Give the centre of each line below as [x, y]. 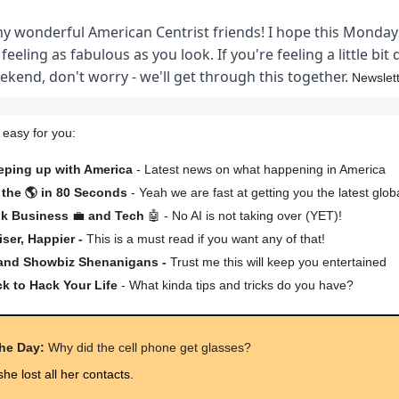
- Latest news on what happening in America [259, 169]
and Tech [116, 216]
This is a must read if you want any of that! [206, 239]
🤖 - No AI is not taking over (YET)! [245, 216]
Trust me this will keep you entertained [278, 262]
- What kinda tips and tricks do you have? [236, 285]
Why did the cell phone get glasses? [148, 347]
